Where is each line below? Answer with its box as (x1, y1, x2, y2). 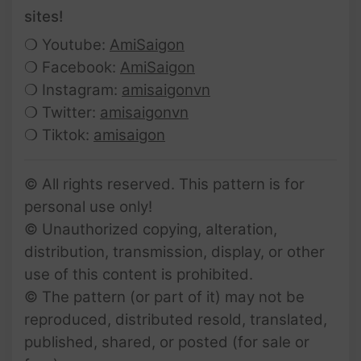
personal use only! (24, 197, 152, 216)
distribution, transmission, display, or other (24, 242, 325, 261)
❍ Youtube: (24, 35, 110, 54)
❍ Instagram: (24, 80, 122, 99)
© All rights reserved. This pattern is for (24, 174, 305, 193)
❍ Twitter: (24, 102, 100, 122)
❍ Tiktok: (24, 125, 93, 144)
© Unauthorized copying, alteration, (24, 219, 277, 239)
